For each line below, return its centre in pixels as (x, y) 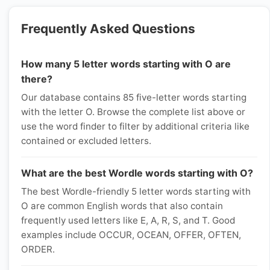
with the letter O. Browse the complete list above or (133, 112)
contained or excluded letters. (86, 141)
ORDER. (38, 249)
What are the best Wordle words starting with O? (137, 173)
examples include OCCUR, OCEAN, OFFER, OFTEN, (131, 235)
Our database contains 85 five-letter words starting (134, 97)
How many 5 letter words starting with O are (126, 64)
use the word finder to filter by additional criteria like (135, 126)
